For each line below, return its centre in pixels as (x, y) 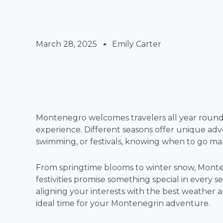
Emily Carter (137, 44)
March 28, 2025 (66, 44)
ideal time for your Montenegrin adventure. (123, 203)
